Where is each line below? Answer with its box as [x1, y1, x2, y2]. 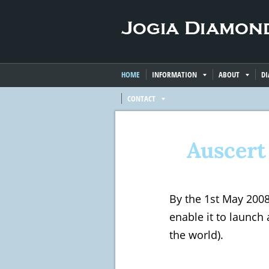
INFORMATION [152, 69, 197, 80]
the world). [169, 228, 223, 242]
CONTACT [127, 93, 156, 104]
